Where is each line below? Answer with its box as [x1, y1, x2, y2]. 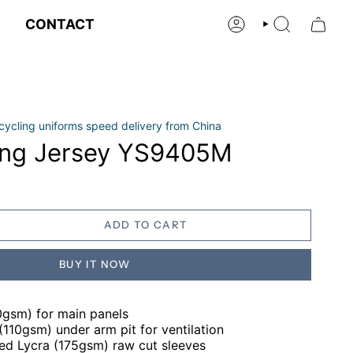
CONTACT [24, 16, 95, 32]
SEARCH [262, 22, 299, 33]
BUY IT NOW [59, 258, 130, 271]
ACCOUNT [226, 22, 271, 33]
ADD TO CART [103, 218, 188, 232]
